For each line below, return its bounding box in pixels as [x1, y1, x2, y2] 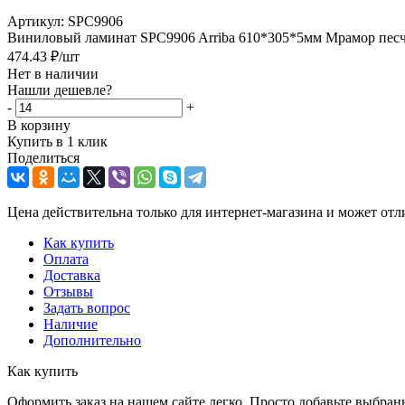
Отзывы [43, 283, 93, 299]
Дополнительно [43, 332, 141, 348]
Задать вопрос [43, 299, 130, 316]
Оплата [43, 250, 89, 267]
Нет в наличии [7, 65, 99, 81]
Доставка [43, 267, 100, 283]
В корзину [7, 117, 71, 133]
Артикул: [7, 13, 64, 29]
